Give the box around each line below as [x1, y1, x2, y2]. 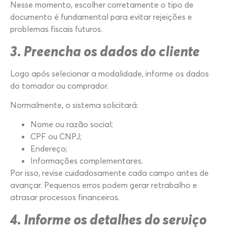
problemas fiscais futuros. [10, 24, 102, 34]
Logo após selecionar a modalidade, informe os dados [10, 68, 209, 79]
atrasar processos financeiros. [10, 192, 120, 203]
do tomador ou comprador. [10, 80, 108, 91]
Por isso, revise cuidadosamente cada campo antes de [10, 168, 209, 178]
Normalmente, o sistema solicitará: [10, 100, 138, 110]
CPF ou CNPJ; [30, 131, 82, 142]
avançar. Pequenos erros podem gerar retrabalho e [10, 180, 197, 191]
